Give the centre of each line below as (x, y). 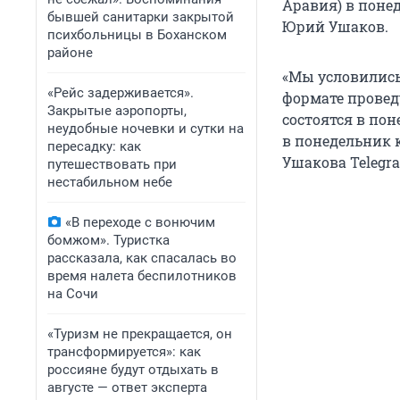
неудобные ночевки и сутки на (146, 129)
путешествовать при (112, 164)
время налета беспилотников (142, 276)
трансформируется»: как (124, 352)
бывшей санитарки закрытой (141, 17)
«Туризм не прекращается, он (140, 334)
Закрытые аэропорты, (117, 111)
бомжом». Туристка (108, 240)
